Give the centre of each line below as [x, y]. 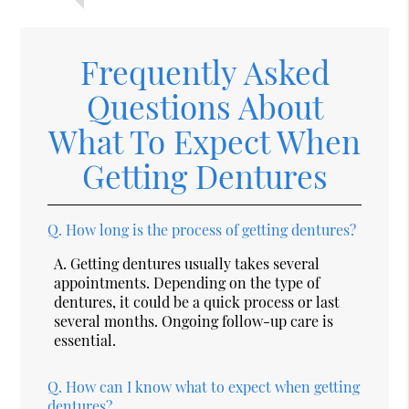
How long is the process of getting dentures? [211, 229]
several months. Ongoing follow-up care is [194, 320]
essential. [85, 340]
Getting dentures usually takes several [195, 263]
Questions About [204, 106]
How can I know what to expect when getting [213, 386]
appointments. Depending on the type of [187, 282]
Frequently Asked [204, 71]
